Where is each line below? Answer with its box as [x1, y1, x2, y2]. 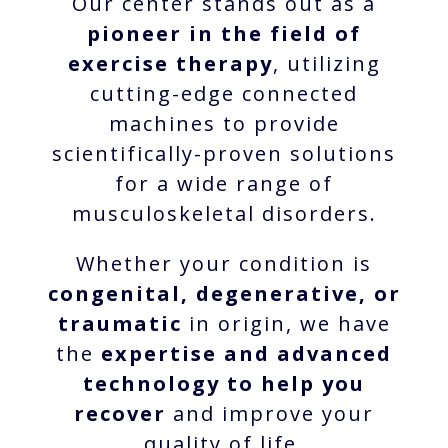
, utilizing [272, 49, 381, 77]
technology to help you [83, 369, 365, 397]
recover [74, 399, 166, 427]
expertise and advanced [101, 339, 392, 367]
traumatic [57, 309, 182, 337]
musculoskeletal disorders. [71, 199, 377, 227]
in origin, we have [181, 309, 391, 337]
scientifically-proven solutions [52, 139, 396, 167]
